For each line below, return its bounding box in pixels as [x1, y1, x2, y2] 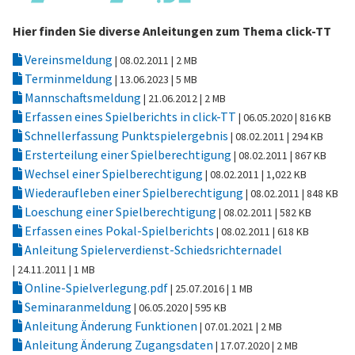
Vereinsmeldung [22, 52, 115, 67]
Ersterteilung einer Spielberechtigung [22, 147, 234, 162]
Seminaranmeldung [22, 299, 134, 315]
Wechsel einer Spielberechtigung [22, 166, 205, 181]
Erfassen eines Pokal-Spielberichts [22, 223, 216, 239]
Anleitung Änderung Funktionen [22, 318, 200, 334]
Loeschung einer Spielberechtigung [22, 204, 219, 219]
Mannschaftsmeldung [22, 90, 143, 105]
